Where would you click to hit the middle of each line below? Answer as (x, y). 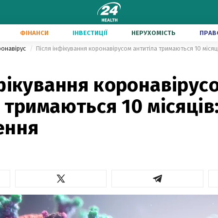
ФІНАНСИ (34, 33)
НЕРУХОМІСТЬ (154, 33)
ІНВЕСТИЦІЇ (90, 33)
